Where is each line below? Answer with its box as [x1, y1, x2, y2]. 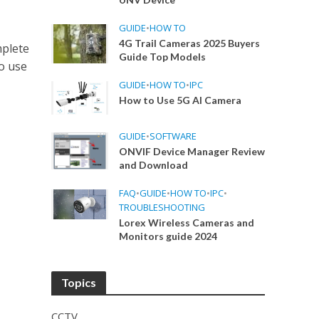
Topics [61, 276, 97, 290]
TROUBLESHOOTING [119, 201, 206, 214]
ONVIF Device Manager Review [119, 145, 266, 158]
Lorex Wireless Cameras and [119, 216, 255, 229]
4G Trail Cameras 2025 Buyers [119, 37, 261, 49]
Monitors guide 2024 [119, 230, 218, 243]
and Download [119, 159, 189, 172]
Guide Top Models [119, 51, 206, 63]
